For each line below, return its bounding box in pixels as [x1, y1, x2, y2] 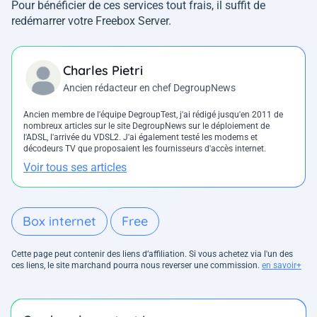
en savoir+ [262, 260, 301, 270]
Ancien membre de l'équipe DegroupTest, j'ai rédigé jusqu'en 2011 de [23, 109, 283, 120]
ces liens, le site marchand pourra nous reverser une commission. [11, 260, 262, 270]
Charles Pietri [63, 62, 143, 79]
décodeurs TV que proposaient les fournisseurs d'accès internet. [23, 143, 266, 154]
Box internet [23, 212, 96, 229]
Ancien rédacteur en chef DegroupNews [63, 81, 236, 93]
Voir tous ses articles [23, 160, 127, 174]
